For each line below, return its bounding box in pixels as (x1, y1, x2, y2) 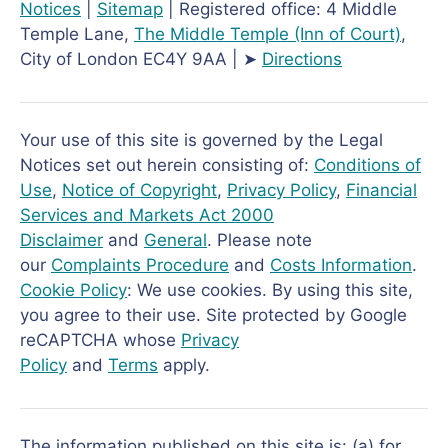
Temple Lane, (20, 24, 134, 45)
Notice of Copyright (62, 180, 217, 201)
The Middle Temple (134, 24, 289, 45)
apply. (158, 355, 210, 376)
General (144, 230, 207, 251)
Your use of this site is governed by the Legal (20, 130, 383, 151)
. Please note (207, 230, 312, 251)
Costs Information (270, 255, 412, 276)
